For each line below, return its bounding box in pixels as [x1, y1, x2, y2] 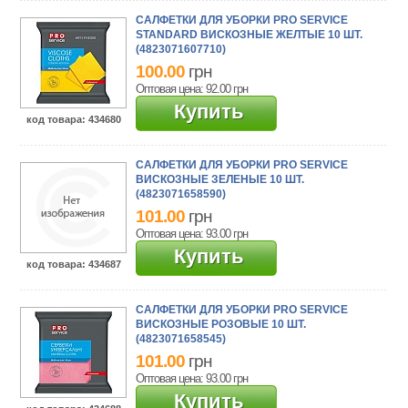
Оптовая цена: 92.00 [136, 81, 234, 96]
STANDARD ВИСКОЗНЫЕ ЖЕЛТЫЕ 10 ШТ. [136, 28, 363, 41]
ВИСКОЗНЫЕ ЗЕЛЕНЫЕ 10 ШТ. [136, 173, 305, 186]
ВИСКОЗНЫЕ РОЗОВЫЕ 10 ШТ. [136, 318, 307, 331]
